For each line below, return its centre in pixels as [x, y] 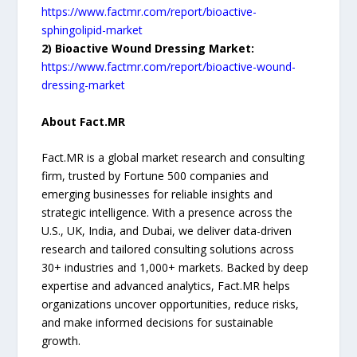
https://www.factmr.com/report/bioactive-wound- [169, 67]
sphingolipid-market [92, 30]
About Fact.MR [84, 121]
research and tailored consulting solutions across [168, 249]
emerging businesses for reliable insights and [157, 194]
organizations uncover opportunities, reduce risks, [171, 304]
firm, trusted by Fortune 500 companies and [155, 175]
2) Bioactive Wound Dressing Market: [148, 49]
